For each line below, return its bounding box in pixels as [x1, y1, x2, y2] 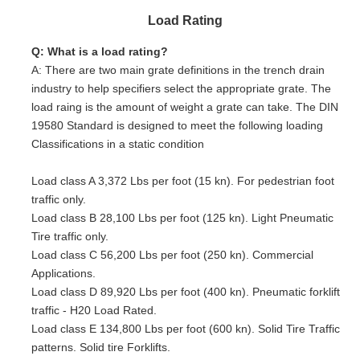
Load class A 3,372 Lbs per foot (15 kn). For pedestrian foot [31, 174, 334, 187]
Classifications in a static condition [31, 137, 204, 150]
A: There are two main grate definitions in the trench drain [31, 63, 325, 76]
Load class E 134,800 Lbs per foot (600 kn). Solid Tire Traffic [31, 321, 340, 335]
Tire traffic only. [31, 229, 108, 243]
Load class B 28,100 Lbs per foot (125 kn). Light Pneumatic [31, 211, 333, 224]
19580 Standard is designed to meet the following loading [31, 118, 323, 132]
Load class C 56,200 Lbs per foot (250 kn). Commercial [31, 247, 313, 261]
